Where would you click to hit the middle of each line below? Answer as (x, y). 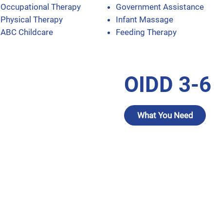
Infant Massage (144, 20)
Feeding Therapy (146, 32)
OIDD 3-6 (168, 84)
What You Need (165, 116)
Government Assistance (160, 7)
